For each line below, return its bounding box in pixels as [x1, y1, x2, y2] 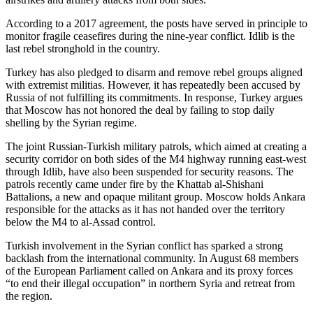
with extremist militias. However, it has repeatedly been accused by [6, 78, 300, 91]
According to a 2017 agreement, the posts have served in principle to [6, 17, 307, 29]
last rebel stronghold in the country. [6, 42, 160, 54]
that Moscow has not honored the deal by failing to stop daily [6, 103, 275, 116]
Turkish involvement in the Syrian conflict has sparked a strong [6, 239, 283, 252]
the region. [6, 289, 52, 302]
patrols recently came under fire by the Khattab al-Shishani [6, 177, 263, 190]
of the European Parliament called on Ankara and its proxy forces [6, 264, 293, 277]
